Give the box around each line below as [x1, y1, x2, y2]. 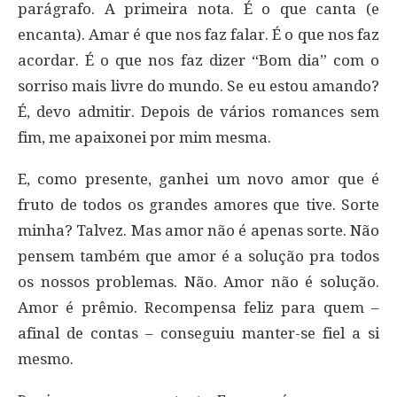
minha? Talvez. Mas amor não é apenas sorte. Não [18, 221, 379, 239]
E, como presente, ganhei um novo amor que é [18, 169, 379, 188]
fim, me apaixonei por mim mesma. [18, 128, 271, 146]
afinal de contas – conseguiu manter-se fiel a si [18, 323, 379, 342]
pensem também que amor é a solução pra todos [18, 246, 379, 265]
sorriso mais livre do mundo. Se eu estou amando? [18, 76, 379, 95]
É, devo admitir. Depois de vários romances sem [18, 102, 379, 121]
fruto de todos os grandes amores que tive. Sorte [18, 195, 379, 214]
